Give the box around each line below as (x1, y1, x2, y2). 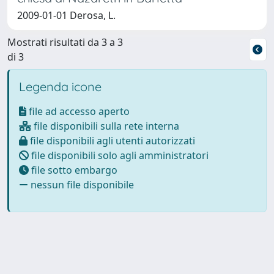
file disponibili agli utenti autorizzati (28, 133, 195, 147)
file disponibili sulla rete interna (31, 119, 179, 133)
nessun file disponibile (28, 177, 134, 191)
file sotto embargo (29, 163, 117, 177)
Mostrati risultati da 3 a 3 (7, 35, 123, 49)
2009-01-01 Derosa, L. (17, 8, 116, 22)
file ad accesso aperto (26, 104, 130, 118)
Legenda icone (19, 78, 102, 94)
